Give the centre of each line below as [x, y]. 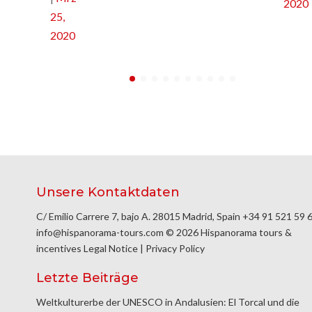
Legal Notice [111, 249]
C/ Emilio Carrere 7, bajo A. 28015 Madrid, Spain [139, 217]
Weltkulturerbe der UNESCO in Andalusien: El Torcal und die [168, 302]
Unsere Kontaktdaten [108, 193]
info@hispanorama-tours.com [100, 233]
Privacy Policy [175, 249]
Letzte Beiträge [87, 278]
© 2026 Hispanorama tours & [228, 233]
